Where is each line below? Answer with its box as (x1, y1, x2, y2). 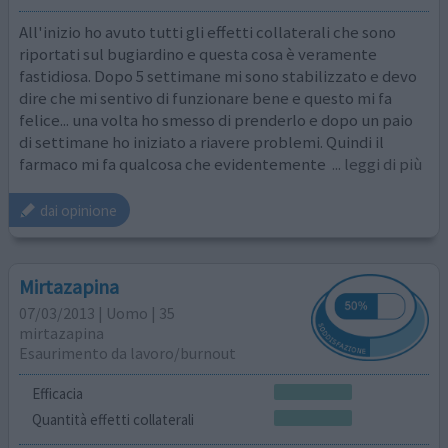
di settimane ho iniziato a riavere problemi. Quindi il (19, 130, 385, 153)
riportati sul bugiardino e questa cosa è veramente (19, 42, 378, 65)
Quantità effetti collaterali (31, 409, 194, 429)
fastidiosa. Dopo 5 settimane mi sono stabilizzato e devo (19, 64, 418, 87)
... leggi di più (332, 152, 423, 175)
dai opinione (40, 200, 118, 220)
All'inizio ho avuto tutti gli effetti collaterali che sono (19, 20, 397, 43)
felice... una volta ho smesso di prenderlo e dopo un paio (19, 108, 414, 131)
